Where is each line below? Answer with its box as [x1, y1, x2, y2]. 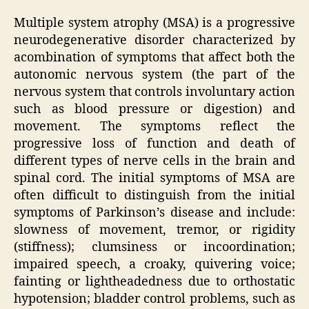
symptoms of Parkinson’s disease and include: [14, 205, 295, 221]
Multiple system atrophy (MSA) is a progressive [14, 15, 295, 32]
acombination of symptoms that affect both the [14, 50, 295, 66]
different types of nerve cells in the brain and [14, 153, 295, 170]
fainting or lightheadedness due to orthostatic [14, 274, 295, 290]
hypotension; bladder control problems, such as [14, 291, 295, 308]
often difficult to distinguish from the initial [14, 188, 295, 204]
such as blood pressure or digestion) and [14, 101, 295, 118]
